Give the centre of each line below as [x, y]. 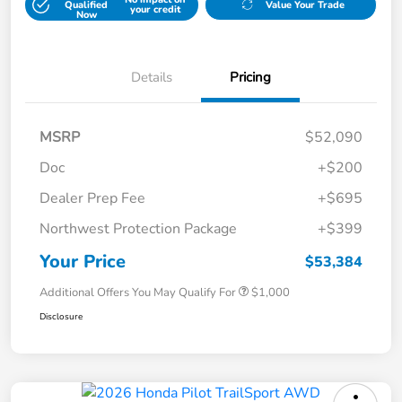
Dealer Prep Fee [92, 198]
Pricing [250, 77]
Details [152, 77]
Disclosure [61, 316]
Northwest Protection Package [138, 228]
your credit [155, 10]
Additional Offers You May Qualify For [138, 292]
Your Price [83, 261]
